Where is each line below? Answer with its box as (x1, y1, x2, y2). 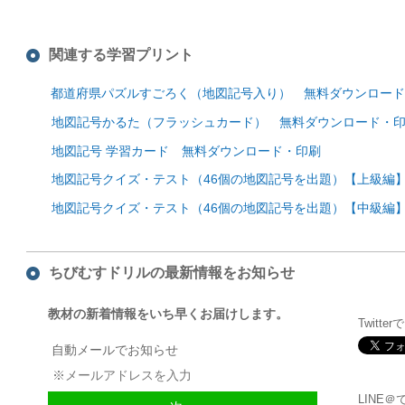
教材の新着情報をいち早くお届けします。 (48, 306, 288, 321)
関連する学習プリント (49, 46, 193, 62)
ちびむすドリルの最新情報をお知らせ (49, 264, 295, 280)
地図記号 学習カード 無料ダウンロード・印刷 (52, 143, 321, 158)
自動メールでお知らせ (52, 342, 178, 357)
